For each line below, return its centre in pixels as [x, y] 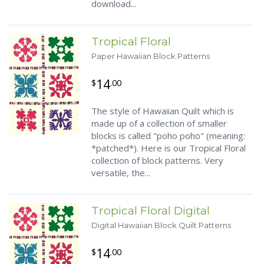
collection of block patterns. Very [157, 160]
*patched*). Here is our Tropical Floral [169, 148]
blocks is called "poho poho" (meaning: [168, 136]
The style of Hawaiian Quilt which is [163, 111]
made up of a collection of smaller [159, 123]
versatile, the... [121, 173]
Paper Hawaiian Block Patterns [151, 56]
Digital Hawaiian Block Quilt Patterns [161, 225]
